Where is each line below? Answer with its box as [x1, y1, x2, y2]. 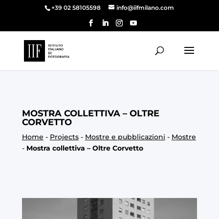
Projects [49, 132, 79, 141]
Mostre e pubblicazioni [85, 132, 165, 141]
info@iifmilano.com [116, 4, 175, 11]
